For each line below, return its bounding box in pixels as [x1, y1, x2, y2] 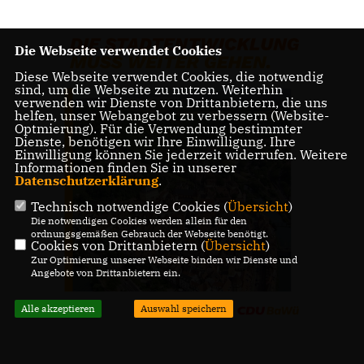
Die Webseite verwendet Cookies [14, 41, 222, 58]
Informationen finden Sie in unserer [14, 158, 236, 175]
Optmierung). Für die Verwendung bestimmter [14, 119, 302, 136]
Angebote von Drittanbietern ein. [30, 266, 180, 279]
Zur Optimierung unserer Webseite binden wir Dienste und [30, 253, 297, 266]
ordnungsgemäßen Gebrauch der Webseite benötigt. [30, 227, 268, 240]
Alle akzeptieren [20, 301, 95, 314]
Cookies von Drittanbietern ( [30, 236, 205, 253]
